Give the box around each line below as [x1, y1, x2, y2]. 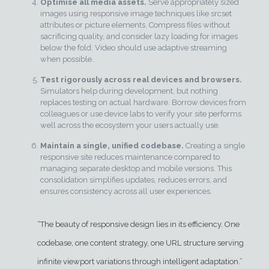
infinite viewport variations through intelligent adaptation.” [37, 257, 243, 266]
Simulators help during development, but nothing [40, 86, 218, 95]
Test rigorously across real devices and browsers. [40, 75, 242, 84]
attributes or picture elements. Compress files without [40, 20, 230, 29]
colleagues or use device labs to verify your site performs [40, 109, 241, 118]
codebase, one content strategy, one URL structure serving [37, 238, 244, 247]
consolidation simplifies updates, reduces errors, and [40, 175, 227, 184]
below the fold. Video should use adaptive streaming [40, 43, 227, 52]
